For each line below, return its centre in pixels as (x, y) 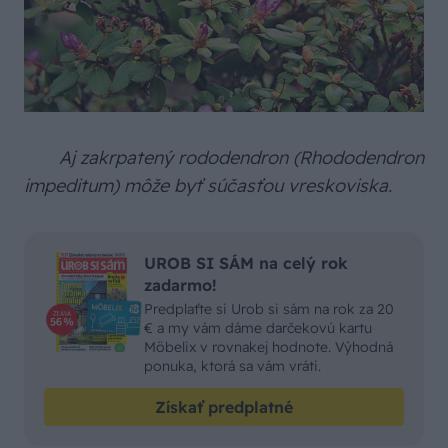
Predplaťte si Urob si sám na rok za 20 (269, 308)
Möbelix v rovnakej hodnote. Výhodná (268, 346)
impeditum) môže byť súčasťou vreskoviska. (208, 185)
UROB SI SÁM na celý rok (246, 262)
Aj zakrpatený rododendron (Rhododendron (236, 157)
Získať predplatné (224, 406)
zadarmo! (180, 284)
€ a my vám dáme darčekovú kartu (258, 327)
